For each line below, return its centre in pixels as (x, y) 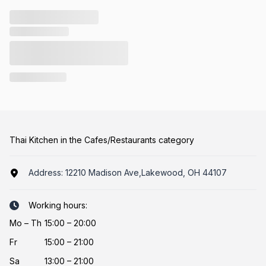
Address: (47, 173)
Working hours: (58, 205)
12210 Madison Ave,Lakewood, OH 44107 (146, 173)
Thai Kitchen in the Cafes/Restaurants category (102, 140)
